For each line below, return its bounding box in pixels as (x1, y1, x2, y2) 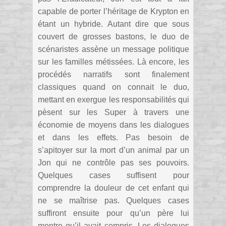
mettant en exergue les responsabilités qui (38, 95, 189, 104)
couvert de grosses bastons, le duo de (38, 32, 189, 41)
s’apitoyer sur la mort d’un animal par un (38, 145, 189, 154)
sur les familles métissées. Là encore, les (38, 57, 189, 66)
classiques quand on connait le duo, (38, 82, 189, 91)
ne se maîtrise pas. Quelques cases (38, 196, 189, 205)
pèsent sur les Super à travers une (38, 107, 189, 117)
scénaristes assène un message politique (38, 44, 189, 53)
